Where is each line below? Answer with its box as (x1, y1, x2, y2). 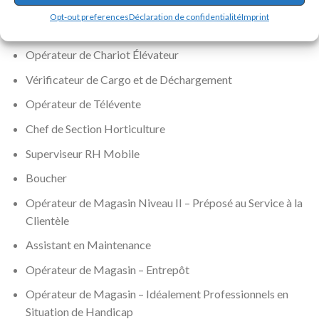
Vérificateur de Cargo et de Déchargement (25, 72, 232, 86)
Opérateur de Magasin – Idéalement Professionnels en (25, 287, 288, 301)
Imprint (241, 11, 269, 22)
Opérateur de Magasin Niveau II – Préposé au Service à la (25, 195, 303, 209)
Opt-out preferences (50, 11, 129, 22)
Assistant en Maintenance (25, 238, 151, 252)
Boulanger (25, 23, 76, 37)
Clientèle (25, 213, 69, 227)
